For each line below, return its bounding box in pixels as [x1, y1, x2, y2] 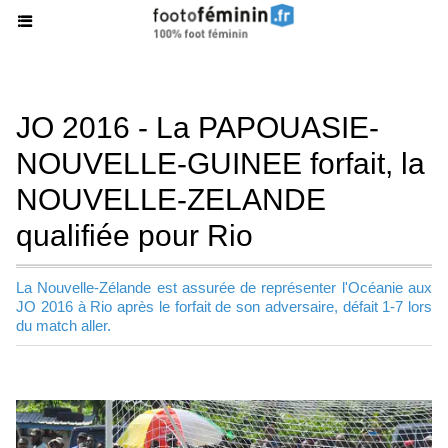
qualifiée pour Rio [16, 219, 253, 252]
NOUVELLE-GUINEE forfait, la [16, 147, 425, 180]
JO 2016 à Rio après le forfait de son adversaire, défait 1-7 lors [16, 298, 432, 315]
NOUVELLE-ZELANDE [16, 183, 326, 216]
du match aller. [16, 317, 111, 334]
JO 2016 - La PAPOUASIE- [16, 111, 379, 144]
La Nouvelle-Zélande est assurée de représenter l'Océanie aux [16, 279, 432, 296]
